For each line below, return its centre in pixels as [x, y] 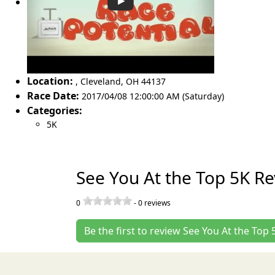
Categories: [55, 110]
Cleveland [101, 81]
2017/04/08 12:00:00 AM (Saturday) [153, 96]
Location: [50, 81]
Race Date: [53, 95]
